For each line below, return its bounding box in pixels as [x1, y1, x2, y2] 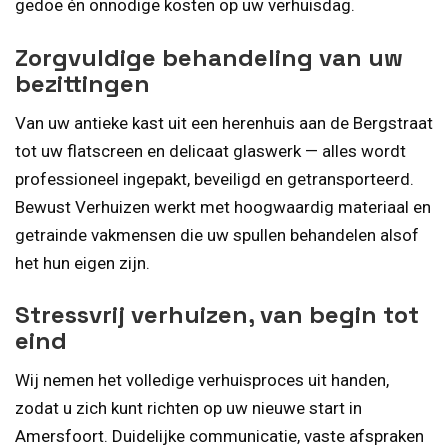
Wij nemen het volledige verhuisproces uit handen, [15, 370, 389, 391]
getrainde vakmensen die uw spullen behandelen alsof [15, 224, 419, 245]
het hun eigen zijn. [15, 252, 150, 273]
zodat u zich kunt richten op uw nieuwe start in [15, 398, 362, 419]
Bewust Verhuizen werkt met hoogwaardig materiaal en [15, 196, 431, 217]
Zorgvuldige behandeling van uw [15, 41, 403, 73]
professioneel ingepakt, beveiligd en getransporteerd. [15, 168, 414, 189]
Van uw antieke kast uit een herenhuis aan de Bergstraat [15, 112, 433, 133]
